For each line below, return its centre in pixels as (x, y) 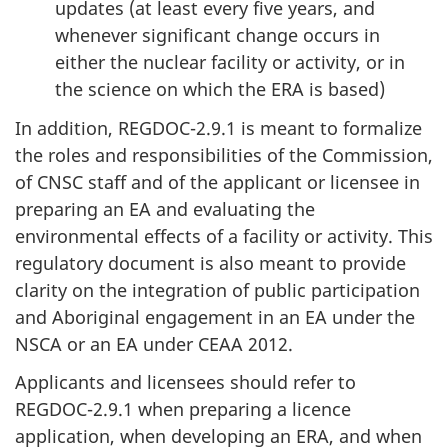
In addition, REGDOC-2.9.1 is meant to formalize (218, 127)
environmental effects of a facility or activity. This (224, 235)
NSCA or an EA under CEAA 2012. (154, 343)
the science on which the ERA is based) (220, 89)
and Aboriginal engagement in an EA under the (215, 316)
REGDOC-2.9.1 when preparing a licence (183, 409)
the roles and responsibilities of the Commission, (224, 154)
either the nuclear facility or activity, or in (230, 62)
